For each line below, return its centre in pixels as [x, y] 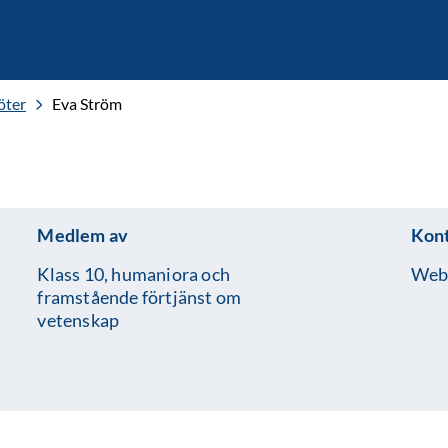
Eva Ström [87, 103]
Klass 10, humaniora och [133, 274]
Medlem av [83, 235]
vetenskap [78, 320]
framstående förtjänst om [139, 297]
